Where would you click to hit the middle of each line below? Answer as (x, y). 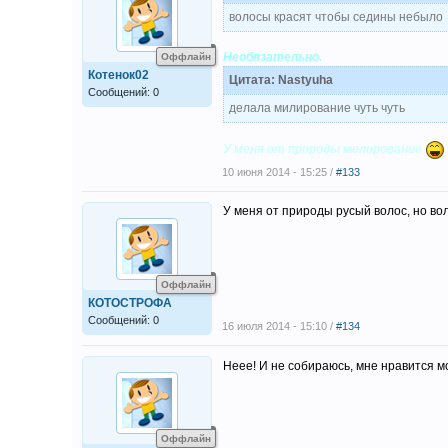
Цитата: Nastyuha (281, 80)
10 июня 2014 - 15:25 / (279, 172)
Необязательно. (272, 57)
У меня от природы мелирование (322, 149)
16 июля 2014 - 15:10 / (279, 326)
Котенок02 (118, 75)
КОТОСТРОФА (130, 303)
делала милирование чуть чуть (317, 108)
